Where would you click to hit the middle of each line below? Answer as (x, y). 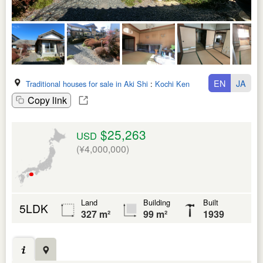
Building (157, 202)
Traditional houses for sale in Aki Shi (87, 84)
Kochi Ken (172, 84)
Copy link (47, 100)
